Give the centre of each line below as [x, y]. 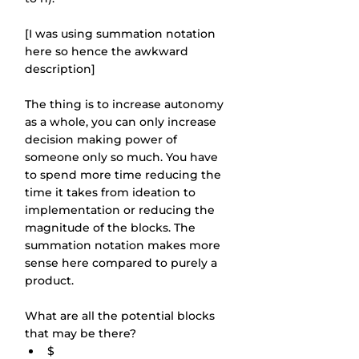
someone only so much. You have [123, 157]
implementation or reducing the [121, 210]
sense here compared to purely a [123, 263]
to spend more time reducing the [125, 175]
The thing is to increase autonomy [126, 104]
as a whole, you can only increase [122, 122]
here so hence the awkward [108, 51]
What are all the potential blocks [121, 316]
